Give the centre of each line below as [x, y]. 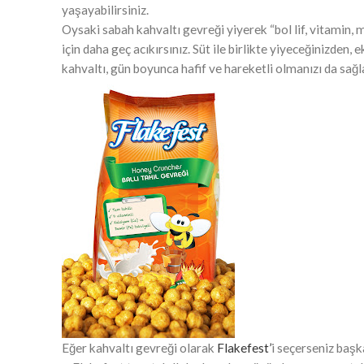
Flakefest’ [244, 348]
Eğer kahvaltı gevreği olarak [139, 348]
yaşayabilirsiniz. [105, 10]
